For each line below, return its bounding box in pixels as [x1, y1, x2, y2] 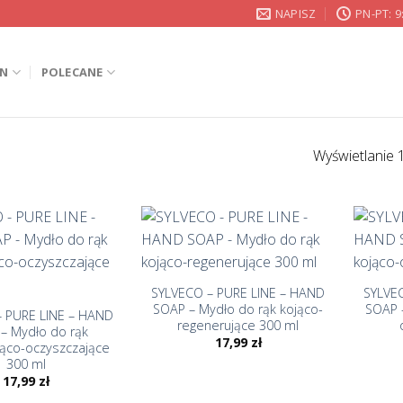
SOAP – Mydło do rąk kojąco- [153, 300, 324, 318]
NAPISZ [274, 5, 317, 22]
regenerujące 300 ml [177, 316, 300, 334]
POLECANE [40, 64, 103, 80]
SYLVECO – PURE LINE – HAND [151, 283, 326, 301]
